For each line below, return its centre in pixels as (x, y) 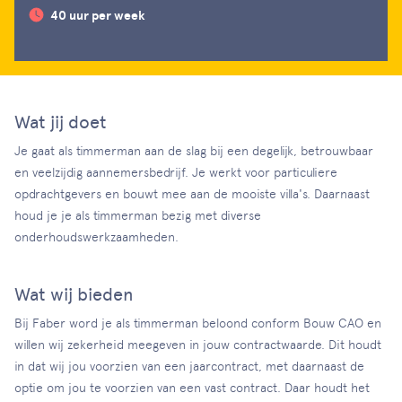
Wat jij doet (61, 122)
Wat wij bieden (74, 294)
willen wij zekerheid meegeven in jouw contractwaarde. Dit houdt (198, 345)
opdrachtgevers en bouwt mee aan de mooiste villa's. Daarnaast (192, 194)
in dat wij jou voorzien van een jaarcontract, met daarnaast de (189, 366)
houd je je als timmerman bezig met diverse (138, 215)
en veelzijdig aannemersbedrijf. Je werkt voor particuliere (176, 172)
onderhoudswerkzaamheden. (96, 237)
